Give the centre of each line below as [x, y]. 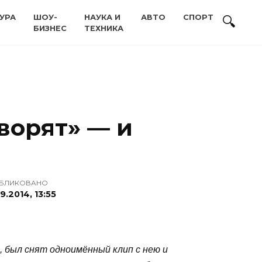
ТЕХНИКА [104, 28]
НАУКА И [102, 17]
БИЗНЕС [50, 28]
